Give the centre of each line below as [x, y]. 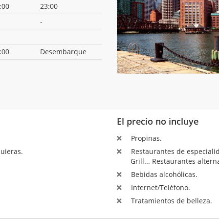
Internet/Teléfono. [159, 187]
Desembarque [63, 52]
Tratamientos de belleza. [170, 200]
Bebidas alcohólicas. [163, 174]
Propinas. [145, 138]
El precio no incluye [158, 121]
